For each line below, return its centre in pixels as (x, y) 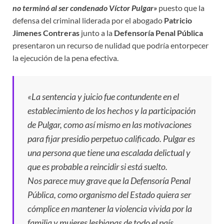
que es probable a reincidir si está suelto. (97, 166)
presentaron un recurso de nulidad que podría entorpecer (110, 45)
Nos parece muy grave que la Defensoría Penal (109, 180)
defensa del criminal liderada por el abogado (88, 20)
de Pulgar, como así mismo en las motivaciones (109, 124)
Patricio (178, 20)
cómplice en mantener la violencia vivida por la (110, 208)
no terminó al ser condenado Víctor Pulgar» (85, 7)
